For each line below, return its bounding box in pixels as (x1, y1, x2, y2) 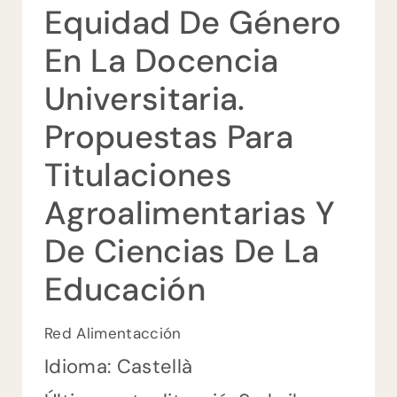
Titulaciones (43, 154, 232, 197)
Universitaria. (43, 78, 245, 121)
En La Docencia (43, 40, 279, 82)
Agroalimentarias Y (43, 192, 335, 235)
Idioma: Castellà (43, 354, 193, 380)
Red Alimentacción (43, 323, 182, 344)
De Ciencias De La (43, 230, 320, 273)
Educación (43, 269, 206, 311)
